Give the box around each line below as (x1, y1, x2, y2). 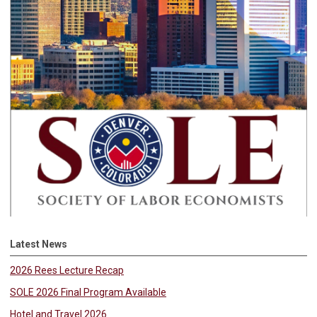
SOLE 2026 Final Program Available (10, 286, 166, 298)
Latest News (10, 238, 67, 250)
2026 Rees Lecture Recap (10, 264, 124, 276)
